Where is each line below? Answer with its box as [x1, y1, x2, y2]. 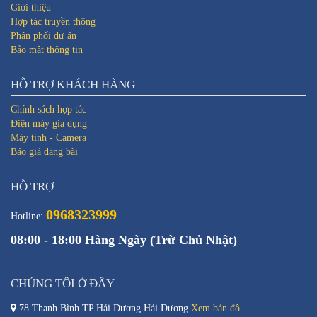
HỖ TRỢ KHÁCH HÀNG [11, 77, 135, 91]
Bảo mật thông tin [11, 44, 83, 55]
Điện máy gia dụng [11, 117, 87, 129]
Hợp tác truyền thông [11, 16, 96, 27]
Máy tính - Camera [11, 132, 86, 143]
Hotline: [11, 210, 46, 221]
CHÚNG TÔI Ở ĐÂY [11, 276, 115, 290]
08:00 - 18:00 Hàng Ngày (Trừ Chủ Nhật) [11, 232, 237, 247]
